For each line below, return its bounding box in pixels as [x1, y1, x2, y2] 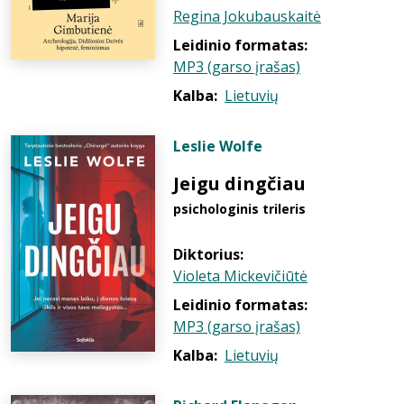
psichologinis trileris [173, 200, 306, 217]
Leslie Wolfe [173, 136, 262, 156]
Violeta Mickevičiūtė [173, 266, 308, 286]
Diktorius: [173, 244, 243, 264]
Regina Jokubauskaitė [173, 6, 321, 26]
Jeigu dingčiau [173, 171, 306, 196]
